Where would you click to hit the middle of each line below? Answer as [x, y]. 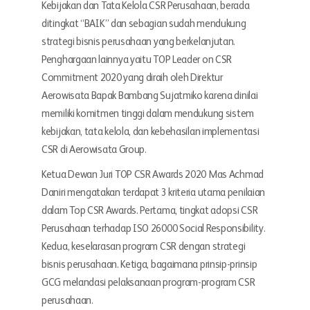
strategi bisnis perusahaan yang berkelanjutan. [139, 42]
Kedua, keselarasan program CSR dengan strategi [144, 247]
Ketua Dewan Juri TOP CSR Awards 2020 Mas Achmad [153, 175]
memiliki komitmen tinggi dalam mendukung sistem [148, 114]
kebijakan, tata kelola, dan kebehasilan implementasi [151, 132]
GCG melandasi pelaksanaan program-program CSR [148, 283]
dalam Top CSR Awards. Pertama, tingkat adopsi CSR [150, 211]
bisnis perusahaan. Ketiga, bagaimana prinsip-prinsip [149, 265]
